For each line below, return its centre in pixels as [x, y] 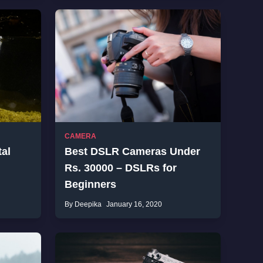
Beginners [90, 184]
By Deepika [83, 204]
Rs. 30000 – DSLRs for [121, 168]
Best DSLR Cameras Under [132, 151]
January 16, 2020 [134, 204]
